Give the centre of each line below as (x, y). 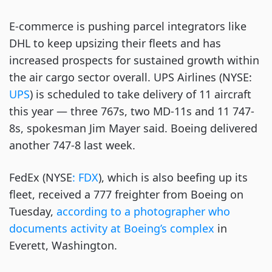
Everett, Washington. (66, 245)
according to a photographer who (143, 211)
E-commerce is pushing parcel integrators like (128, 26)
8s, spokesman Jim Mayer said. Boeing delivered (133, 128)
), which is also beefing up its (173, 177)
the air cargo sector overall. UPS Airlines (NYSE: (131, 77)
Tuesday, (33, 211)
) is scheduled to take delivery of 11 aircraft (141, 94)
